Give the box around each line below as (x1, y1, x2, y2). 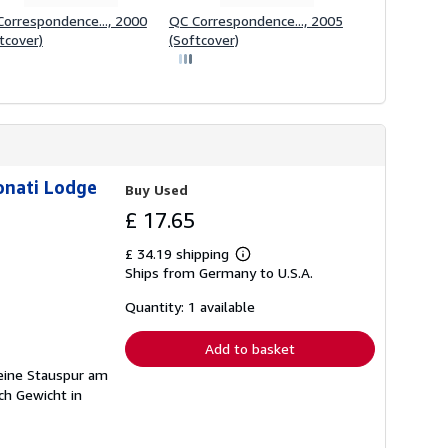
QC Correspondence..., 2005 (168, 12, 343, 29)
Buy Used (125, 181, 188, 199)
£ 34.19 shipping (125, 245, 233, 263)
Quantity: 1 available (125, 298, 255, 316)
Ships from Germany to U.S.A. (125, 264, 313, 282)
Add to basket (205, 340, 295, 358)
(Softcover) (168, 31, 239, 48)
